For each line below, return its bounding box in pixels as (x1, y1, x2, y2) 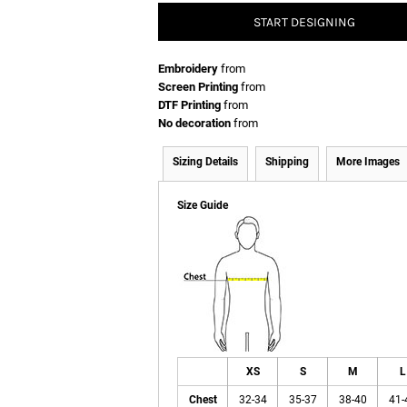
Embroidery (158, 62, 218, 75)
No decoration (158, 116, 231, 130)
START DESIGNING (253, 15, 355, 31)
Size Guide (177, 199, 228, 212)
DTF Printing (158, 98, 221, 112)
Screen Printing (158, 80, 238, 94)
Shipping (265, 155, 309, 168)
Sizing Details (173, 155, 238, 168)
